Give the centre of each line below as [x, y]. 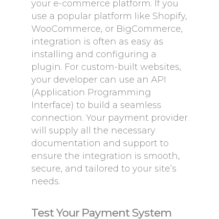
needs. [46, 181]
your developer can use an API [99, 80]
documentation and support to [100, 143]
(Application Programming [91, 92]
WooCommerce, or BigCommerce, [107, 29]
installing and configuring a [94, 54]
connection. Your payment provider [109, 118]
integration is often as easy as [97, 42]
